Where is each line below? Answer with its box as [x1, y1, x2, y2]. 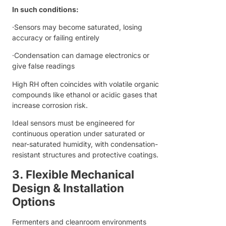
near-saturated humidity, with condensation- [12, 140, 158, 149]
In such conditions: [12, 5, 79, 14]
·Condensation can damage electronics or [12, 51, 149, 60]
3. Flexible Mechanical [12, 167, 134, 181]
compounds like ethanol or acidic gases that [12, 90, 157, 99]
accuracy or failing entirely [12, 33, 99, 42]
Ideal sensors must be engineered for [12, 119, 135, 128]
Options [12, 194, 55, 208]
